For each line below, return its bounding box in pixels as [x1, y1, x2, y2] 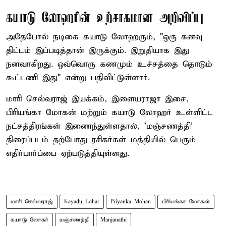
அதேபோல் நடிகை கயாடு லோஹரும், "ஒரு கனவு [6, 31, 202, 42]
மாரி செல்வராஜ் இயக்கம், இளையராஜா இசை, [6, 93, 189, 104]
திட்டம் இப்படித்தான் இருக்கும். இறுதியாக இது [6, 45, 189, 56]
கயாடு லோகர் [11, 216, 48, 223]
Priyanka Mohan [110, 198, 151, 205]
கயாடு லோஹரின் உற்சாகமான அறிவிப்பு [6, 10, 203, 26]
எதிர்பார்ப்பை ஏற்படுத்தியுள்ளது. [6, 148, 129, 159]
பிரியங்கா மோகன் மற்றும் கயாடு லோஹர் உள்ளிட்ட [6, 107, 213, 118]
